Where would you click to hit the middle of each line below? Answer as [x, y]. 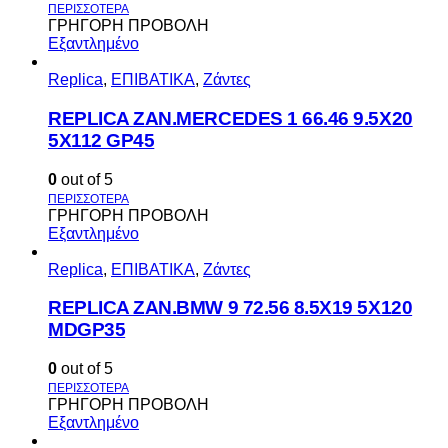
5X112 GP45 [101, 140]
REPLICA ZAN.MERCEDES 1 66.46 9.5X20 [230, 118]
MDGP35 [87, 330]
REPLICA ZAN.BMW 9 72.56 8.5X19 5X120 [230, 308]
